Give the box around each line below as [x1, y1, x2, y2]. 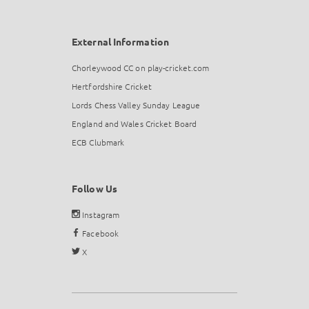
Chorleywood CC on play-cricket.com [72, 62, 210, 73]
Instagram [80, 209, 120, 220]
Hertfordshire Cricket [72, 81, 152, 92]
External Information [72, 35, 169, 48]
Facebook [80, 228, 119, 239]
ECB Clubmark [72, 137, 125, 148]
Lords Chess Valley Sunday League [72, 99, 201, 110]
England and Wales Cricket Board [72, 118, 197, 129]
